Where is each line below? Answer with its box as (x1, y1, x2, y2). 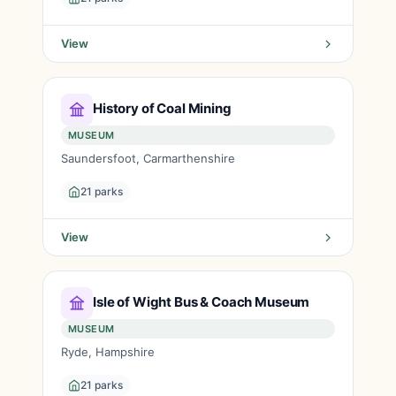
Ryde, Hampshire (61, 345, 155, 359)
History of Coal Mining (93, 99, 232, 117)
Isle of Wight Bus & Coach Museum (93, 293, 310, 310)
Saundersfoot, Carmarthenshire (61, 151, 235, 165)
